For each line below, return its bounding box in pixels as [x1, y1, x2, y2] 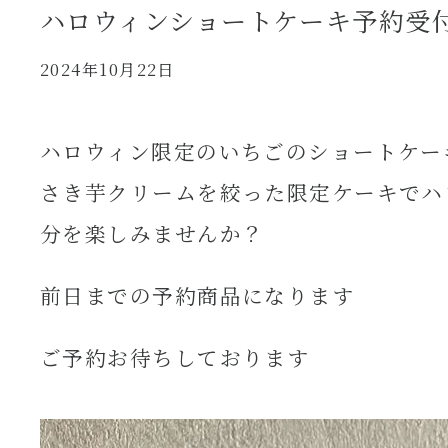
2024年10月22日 [40, 57, 175, 82]
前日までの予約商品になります [40, 280, 355, 311]
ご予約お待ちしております [40, 341, 310, 372]
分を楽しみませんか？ [40, 218, 265, 249]
